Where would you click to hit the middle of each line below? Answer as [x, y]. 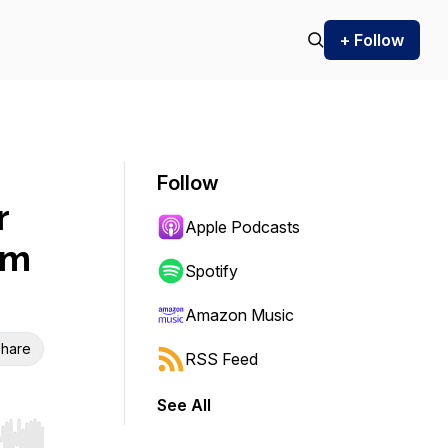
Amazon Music [239, 315]
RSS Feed [221, 359]
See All [184, 405]
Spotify [211, 271]
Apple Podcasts [242, 227]
